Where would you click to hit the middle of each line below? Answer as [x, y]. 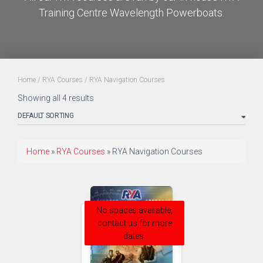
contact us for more [134, 223]
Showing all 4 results [56, 98]
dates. [134, 236]
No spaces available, [134, 210]
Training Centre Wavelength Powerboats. [131, 13]
